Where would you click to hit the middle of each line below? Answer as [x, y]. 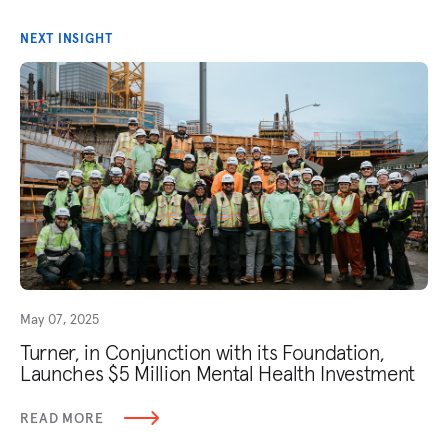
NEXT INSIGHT [66, 38]
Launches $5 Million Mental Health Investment [218, 374]
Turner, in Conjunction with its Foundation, [202, 353]
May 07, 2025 [59, 319]
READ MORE [62, 418]
